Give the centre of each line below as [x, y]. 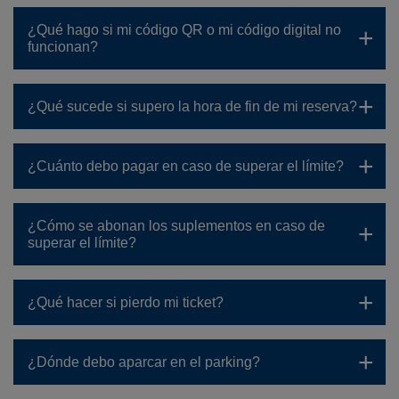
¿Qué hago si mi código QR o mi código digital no [184, 30]
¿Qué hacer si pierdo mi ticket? [126, 302]
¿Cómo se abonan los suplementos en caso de [176, 226]
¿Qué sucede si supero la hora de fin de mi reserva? [192, 106]
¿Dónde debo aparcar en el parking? [144, 362]
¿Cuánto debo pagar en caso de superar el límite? [186, 166]
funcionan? [63, 47]
